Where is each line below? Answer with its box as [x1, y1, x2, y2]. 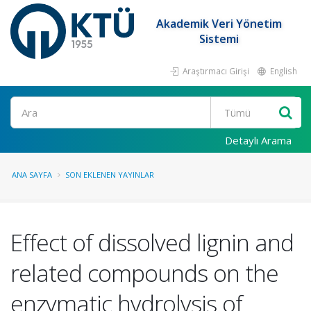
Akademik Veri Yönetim [156, 16, 283, 31]
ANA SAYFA [12, 169, 52, 180]
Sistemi [199, 31, 239, 47]
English [268, 65, 297, 76]
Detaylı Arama [225, 133, 292, 147]
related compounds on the [10, 257, 278, 289]
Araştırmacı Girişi [180, 65, 249, 76]
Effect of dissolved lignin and [10, 226, 294, 258]
